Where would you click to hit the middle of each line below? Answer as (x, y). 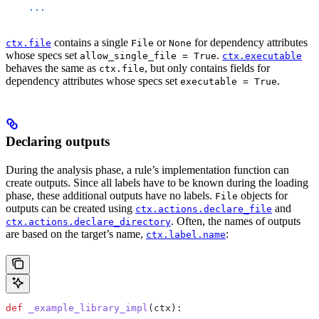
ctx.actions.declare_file (204, 209)
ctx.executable (262, 56)
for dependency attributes (250, 43)
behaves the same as (52, 68)
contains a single (91, 43)
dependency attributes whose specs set (93, 81)
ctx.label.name (186, 235)
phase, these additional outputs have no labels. (110, 196)
